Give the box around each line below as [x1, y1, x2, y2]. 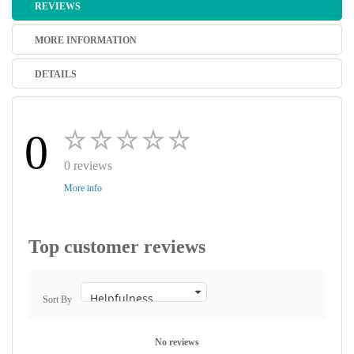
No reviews [155, 337, 199, 348]
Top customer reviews [28, 236, 205, 257]
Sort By [43, 294, 72, 305]
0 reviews [64, 159, 112, 172]
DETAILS [35, 69, 77, 80]
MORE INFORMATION [35, 35, 137, 46]
